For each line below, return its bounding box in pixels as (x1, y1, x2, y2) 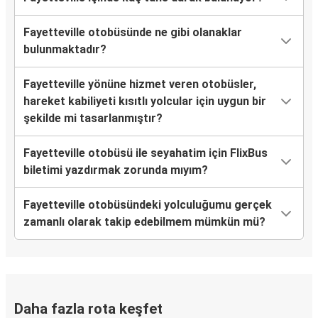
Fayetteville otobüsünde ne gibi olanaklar (23, 26, 242, 40)
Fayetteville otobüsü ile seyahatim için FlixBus (23, 146, 268, 160)
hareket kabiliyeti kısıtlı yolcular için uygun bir (23, 94, 266, 109)
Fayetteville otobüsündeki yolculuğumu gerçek (23, 198, 272, 212)
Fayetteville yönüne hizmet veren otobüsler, (23, 77, 256, 92)
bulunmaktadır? (23, 43, 106, 57)
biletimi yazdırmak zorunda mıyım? (23, 163, 208, 177)
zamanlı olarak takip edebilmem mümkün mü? (23, 215, 265, 229)
